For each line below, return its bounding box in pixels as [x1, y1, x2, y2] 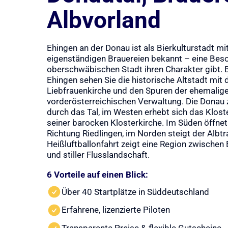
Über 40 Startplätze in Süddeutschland [61, 186, 209, 197]
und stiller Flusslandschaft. [47, 149, 150, 160]
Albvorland [47, 7, 161, 34]
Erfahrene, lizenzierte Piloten [61, 205, 170, 215]
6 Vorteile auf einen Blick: [47, 169, 148, 180]
